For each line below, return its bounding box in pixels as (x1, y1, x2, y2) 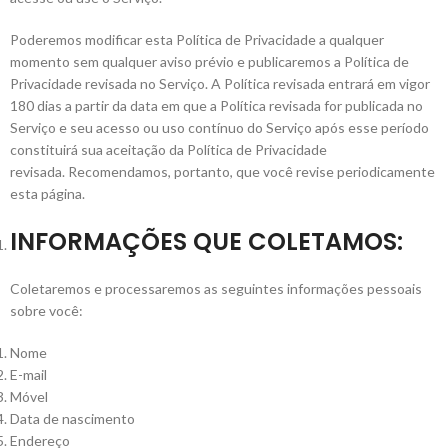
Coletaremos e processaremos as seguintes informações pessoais (10, 280, 422, 297)
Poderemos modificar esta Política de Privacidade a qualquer (10, 31, 384, 48)
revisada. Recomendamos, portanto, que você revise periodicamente (10, 163, 435, 180)
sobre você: (10, 302, 83, 319)
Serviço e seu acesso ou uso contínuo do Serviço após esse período (10, 119, 429, 136)
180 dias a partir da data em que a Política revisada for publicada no (10, 97, 423, 114)
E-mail (10, 366, 47, 383)
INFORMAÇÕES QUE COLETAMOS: (10, 225, 403, 258)
